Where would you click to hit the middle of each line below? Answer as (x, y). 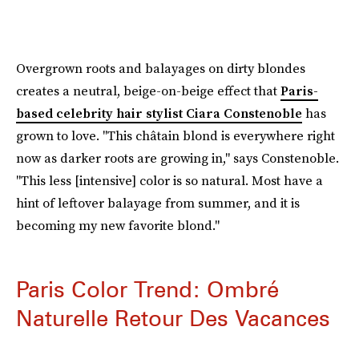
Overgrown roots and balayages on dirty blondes (161, 68)
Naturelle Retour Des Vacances (173, 318)
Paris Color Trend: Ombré (147, 289)
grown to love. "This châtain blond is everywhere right (175, 135)
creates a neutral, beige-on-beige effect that (148, 91)
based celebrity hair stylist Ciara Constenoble (159, 113)
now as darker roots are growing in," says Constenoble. (177, 158)
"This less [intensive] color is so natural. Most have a (169, 180)
